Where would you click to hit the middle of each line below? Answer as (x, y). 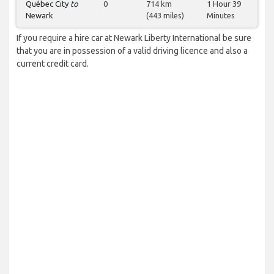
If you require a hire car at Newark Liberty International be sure (134, 38)
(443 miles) (165, 16)
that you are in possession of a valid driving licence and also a (132, 51)
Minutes (221, 16)
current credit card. (53, 64)
